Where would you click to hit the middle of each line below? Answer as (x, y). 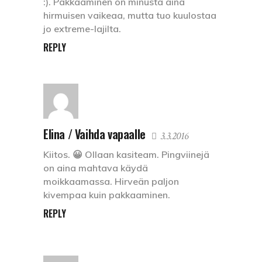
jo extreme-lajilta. (82, 29)
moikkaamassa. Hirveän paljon (111, 182)
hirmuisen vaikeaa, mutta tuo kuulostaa (130, 15)
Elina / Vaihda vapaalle (94, 134)
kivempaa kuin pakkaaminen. (107, 195)
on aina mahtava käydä (96, 168)
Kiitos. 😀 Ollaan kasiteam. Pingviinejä (126, 155)
